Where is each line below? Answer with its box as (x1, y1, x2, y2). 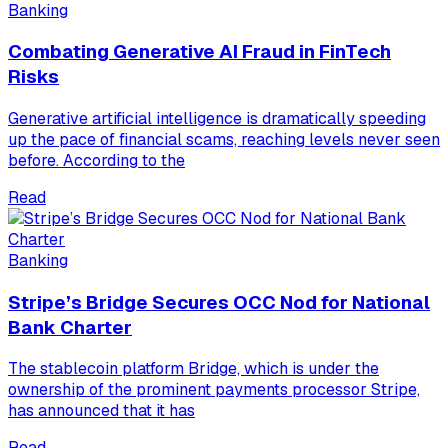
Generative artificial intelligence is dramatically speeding (8, 108, 426, 129)
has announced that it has (8, 400, 195, 422)
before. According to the (8, 150, 185, 171)
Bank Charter (8, 314, 132, 340)
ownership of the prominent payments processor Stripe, (8, 379, 420, 401)
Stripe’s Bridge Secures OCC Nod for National (8, 289, 430, 315)
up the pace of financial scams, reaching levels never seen (8, 129, 440, 150)
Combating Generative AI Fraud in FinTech (8, 39, 391, 65)
